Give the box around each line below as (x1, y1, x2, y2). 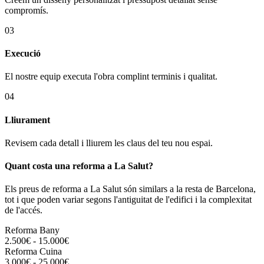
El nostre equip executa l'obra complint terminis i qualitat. (5, 71, 217, 82)
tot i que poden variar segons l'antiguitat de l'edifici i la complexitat (5, 194, 252, 205)
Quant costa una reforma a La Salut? (5, 161, 153, 171)
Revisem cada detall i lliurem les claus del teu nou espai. (5, 137, 213, 148)
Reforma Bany (5, 225, 60, 236)
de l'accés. (5, 205, 42, 216)
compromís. (5, 5, 48, 15)
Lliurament (5, 114, 50, 125)
